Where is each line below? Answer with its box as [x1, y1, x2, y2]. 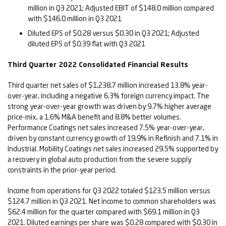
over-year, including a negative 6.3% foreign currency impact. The [8, 91, 209, 100]
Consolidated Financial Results [77, 60, 188, 69]
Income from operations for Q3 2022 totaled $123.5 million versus [8, 186, 210, 195]
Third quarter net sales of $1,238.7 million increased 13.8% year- [8, 81, 208, 90]
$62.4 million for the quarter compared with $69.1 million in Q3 [8, 207, 200, 216]
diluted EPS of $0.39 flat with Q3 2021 [28, 39, 145, 48]
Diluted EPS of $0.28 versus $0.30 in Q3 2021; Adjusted [28, 29, 199, 38]
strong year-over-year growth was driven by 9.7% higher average [8, 102, 211, 111]
